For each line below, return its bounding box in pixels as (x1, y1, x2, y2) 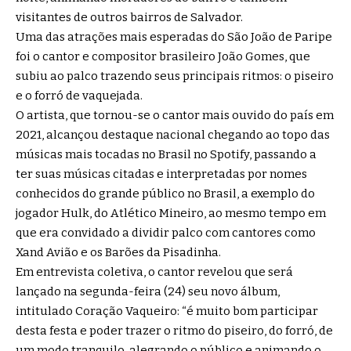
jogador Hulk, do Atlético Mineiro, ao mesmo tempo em (16, 205, 326, 220)
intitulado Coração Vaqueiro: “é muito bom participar (16, 303, 318, 318)
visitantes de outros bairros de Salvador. (16, 9, 243, 24)
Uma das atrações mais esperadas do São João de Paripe (16, 29, 332, 44)
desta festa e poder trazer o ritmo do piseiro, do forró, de (16, 323, 333, 338)
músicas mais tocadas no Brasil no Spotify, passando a (16, 147, 317, 161)
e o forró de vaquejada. (16, 88, 143, 103)
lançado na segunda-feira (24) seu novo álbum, (16, 284, 280, 299)
